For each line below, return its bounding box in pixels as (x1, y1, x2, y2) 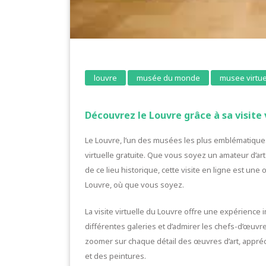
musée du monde (137, 72, 200, 84)
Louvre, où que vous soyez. (85, 179, 184, 191)
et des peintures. (85, 251, 146, 262)
